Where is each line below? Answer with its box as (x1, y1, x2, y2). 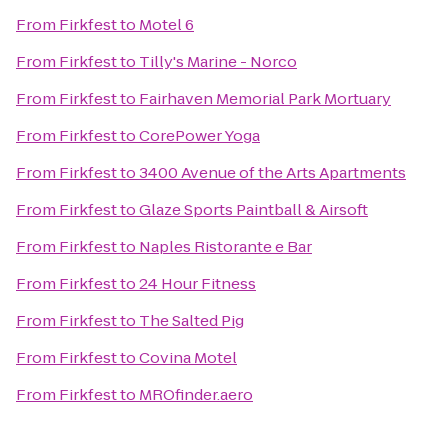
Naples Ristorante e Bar (139, 236, 312, 257)
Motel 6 (139, 14, 194, 35)
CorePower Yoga (139, 125, 260, 146)
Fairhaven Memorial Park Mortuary (139, 88, 391, 109)
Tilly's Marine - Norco (139, 51, 297, 72)
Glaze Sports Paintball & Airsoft (139, 199, 368, 220)
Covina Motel (139, 347, 237, 368)
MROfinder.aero (139, 384, 253, 405)
